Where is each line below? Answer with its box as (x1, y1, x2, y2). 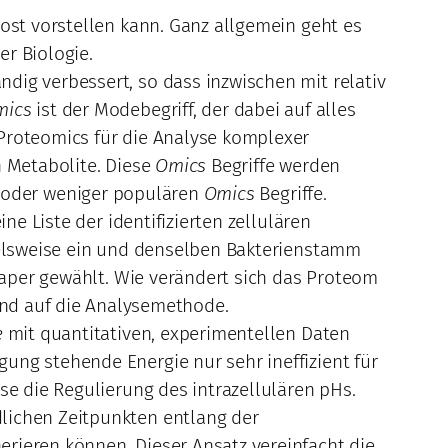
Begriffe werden (206, 154, 341, 178)
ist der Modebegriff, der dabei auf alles (31, 98, 356, 122)
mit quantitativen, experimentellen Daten (2, 322, 350, 346)
